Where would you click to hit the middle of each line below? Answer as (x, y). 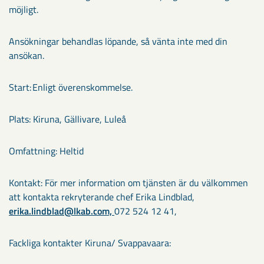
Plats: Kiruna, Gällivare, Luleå (67, 119)
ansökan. (27, 55)
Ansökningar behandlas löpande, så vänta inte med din (118, 41)
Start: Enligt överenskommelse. (71, 87)
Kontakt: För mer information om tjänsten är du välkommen (128, 183)
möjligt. (24, 9)
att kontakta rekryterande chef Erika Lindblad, (102, 197)
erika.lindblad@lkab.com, (62, 211)
